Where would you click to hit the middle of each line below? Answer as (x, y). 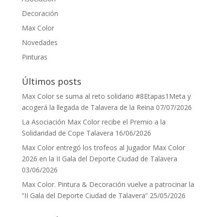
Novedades (39, 42)
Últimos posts (51, 81)
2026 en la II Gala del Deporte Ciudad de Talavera (99, 158)
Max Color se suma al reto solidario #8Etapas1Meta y (106, 96)
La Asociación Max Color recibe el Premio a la (93, 122)
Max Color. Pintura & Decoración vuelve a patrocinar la (108, 184)
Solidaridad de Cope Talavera (67, 133)
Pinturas (34, 57)
